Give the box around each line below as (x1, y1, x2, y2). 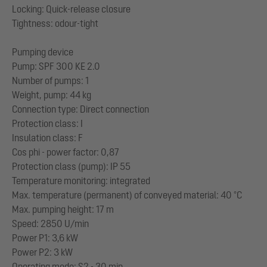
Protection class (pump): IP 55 (12, 161, 131, 172)
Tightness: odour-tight (12, 18, 98, 29)
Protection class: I (12, 118, 83, 129)
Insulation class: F (12, 132, 83, 143)
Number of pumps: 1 (12, 75, 89, 86)
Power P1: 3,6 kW (12, 232, 78, 243)
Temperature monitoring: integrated (12, 175, 150, 186)
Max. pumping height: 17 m (12, 204, 114, 215)
